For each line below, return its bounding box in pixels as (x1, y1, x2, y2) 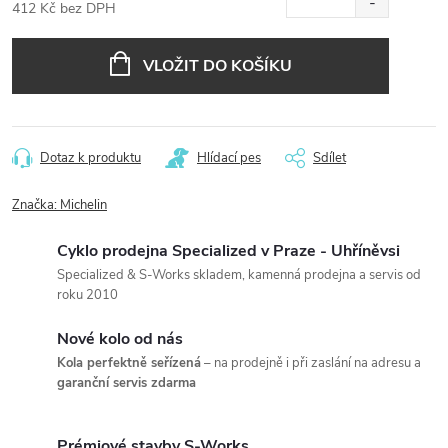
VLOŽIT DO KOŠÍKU (142, 54, 292, 77)
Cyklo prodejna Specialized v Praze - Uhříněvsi (57, 239, 400, 262)
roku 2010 (57, 285, 118, 304)
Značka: (12, 195, 60, 214)
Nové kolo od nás (57, 327, 183, 350)
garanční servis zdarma (57, 373, 196, 392)
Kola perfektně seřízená (57, 353, 201, 372)
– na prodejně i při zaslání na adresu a (201, 353, 421, 372)
